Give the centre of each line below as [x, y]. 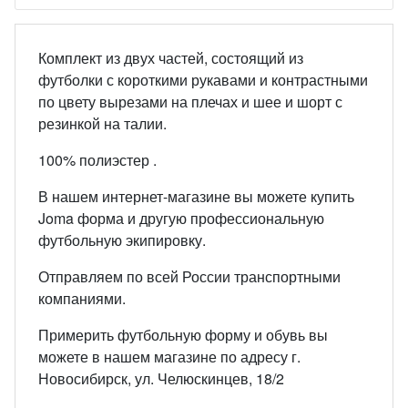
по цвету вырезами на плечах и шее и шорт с [190, 102]
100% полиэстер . [97, 160]
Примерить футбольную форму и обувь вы [183, 335]
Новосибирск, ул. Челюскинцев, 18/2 [161, 378]
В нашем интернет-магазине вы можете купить [196, 196]
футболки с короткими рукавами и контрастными [203, 80]
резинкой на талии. [102, 123]
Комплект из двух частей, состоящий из [171, 58]
